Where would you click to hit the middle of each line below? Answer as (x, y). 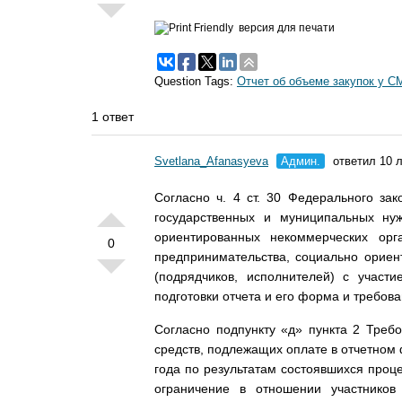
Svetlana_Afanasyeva (211, 161)
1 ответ (113, 117)
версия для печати (287, 27)
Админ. (301, 161)
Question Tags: (196, 81)
